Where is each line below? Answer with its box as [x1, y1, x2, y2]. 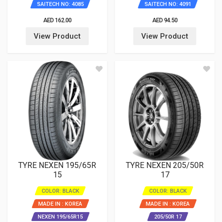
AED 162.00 [43, 17, 72, 24]
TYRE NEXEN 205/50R [126, 161, 204, 170]
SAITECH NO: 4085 [37, 1, 84, 7]
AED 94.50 [152, 17, 178, 24]
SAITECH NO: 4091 [144, 1, 191, 7]
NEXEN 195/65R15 [38, 214, 83, 220]
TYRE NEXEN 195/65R [18, 161, 96, 170]
